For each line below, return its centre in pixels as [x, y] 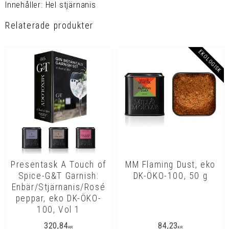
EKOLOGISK [210, 61]
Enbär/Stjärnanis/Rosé [59, 187]
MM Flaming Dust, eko [170, 164]
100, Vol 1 [59, 209]
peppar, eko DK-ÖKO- [59, 198]
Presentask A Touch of [59, 164]
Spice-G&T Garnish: [59, 176]
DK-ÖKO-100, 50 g [170, 176]
